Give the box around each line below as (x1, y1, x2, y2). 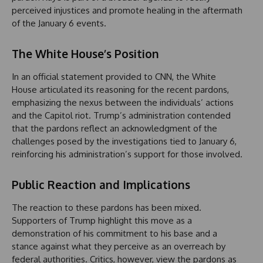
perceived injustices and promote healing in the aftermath (12, 5, 242, 16)
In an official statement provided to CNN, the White (12, 71, 216, 83)
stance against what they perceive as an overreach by (12, 241, 225, 252)
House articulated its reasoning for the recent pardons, (12, 84, 229, 96)
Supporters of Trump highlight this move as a (12, 215, 192, 227)
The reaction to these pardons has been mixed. (12, 202, 201, 214)
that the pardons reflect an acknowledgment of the (12, 123, 217, 134)
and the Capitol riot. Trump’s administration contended (12, 110, 231, 122)
